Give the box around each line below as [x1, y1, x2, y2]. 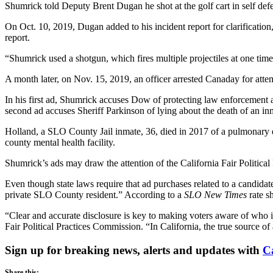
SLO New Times [184, 189, 247, 200]
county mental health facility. [5, 136, 115, 147]
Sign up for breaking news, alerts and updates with [5, 243, 263, 257]
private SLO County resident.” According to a [5, 189, 184, 200]
